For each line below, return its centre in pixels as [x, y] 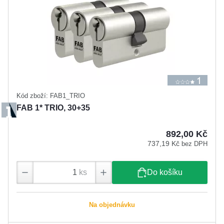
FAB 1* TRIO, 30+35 [53, 107]
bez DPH [194, 143]
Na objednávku [112, 205]
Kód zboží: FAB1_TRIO [51, 95]
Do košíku [165, 172]
